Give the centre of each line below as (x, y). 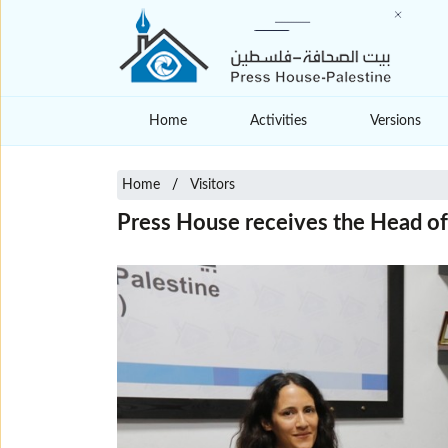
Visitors (212, 185)
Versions (396, 121)
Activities (278, 121)
